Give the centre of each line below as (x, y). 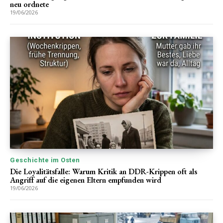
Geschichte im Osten (45, 160)
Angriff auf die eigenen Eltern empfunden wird (86, 180)
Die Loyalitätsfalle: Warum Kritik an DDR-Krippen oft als (104, 171)
